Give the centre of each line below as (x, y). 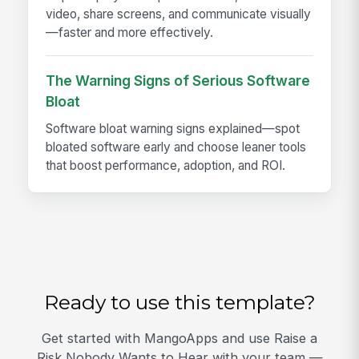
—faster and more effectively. (130, 32)
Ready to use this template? (179, 302)
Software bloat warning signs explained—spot (173, 128)
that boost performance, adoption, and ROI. (166, 165)
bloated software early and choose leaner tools (176, 147)
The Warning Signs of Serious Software (178, 80)
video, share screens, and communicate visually (179, 14)
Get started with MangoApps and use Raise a (179, 338)
